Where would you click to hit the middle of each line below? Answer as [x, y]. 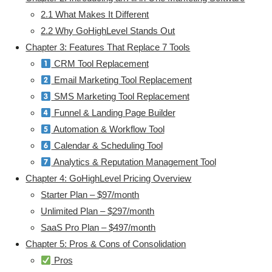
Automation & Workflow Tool [108, 129]
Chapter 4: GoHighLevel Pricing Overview [109, 178]
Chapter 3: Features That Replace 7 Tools [108, 47]
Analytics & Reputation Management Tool [134, 162]
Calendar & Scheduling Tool [107, 146]
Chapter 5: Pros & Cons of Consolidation [106, 244]
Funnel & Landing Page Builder [113, 113]
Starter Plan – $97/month [90, 195]
